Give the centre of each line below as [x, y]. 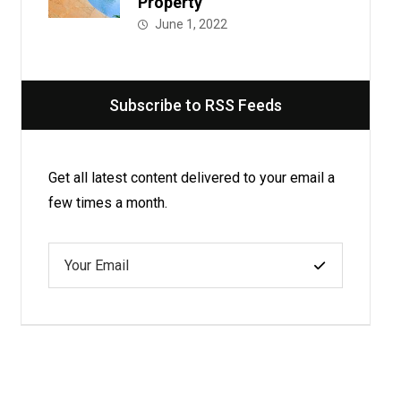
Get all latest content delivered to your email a [191, 178]
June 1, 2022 [191, 24]
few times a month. [107, 203]
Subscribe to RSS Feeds [196, 105]
